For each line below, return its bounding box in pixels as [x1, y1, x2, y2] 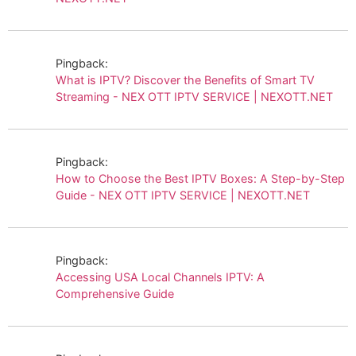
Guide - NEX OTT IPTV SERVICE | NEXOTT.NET [56, 188, 310, 202]
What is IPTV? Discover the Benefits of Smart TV [56, 72, 315, 87]
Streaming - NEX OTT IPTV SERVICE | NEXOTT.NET [56, 89, 333, 103]
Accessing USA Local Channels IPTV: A [56, 269, 265, 284]
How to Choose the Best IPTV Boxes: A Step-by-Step [56, 171, 345, 185]
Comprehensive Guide [56, 286, 174, 300]
